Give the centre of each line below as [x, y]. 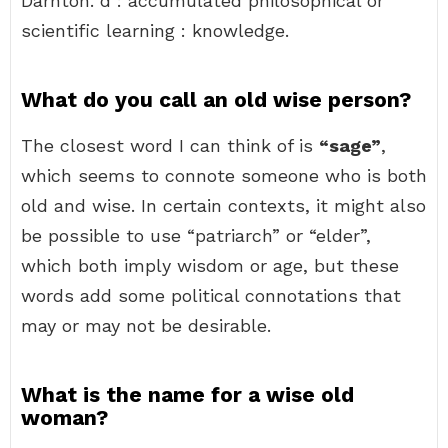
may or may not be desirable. [146, 325]
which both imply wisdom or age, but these [210, 265]
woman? [64, 417]
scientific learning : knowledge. [155, 30]
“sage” [350, 145]
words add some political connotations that [211, 295]
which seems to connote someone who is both [224, 175]
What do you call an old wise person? [216, 99]
